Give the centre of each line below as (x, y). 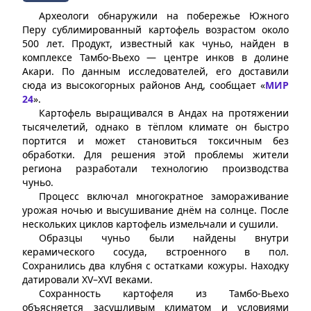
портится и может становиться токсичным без (155, 141)
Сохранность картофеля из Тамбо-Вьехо (164, 293)
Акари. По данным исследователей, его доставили (155, 71)
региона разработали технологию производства (155, 168)
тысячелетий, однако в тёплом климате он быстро (155, 127)
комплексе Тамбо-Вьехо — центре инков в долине (155, 57)
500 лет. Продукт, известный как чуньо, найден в (155, 43)
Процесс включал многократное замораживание (164, 196)
